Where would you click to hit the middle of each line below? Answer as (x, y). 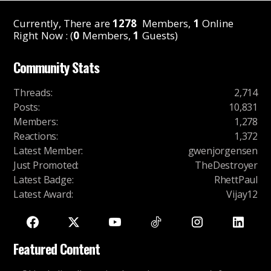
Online (217, 24)
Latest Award (42, 194)
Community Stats (56, 67)
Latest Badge (43, 180)
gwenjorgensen (223, 151)
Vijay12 (242, 194)
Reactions (35, 136)
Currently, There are (63, 24)
